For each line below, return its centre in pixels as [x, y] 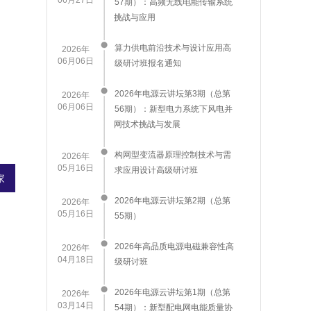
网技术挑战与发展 [147, 124]
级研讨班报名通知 [148, 63]
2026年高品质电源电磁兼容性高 [174, 246]
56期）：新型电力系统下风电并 [174, 109]
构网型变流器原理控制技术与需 [173, 155]
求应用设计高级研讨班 [156, 170]
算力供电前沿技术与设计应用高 [173, 48]
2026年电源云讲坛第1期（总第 [173, 292]
